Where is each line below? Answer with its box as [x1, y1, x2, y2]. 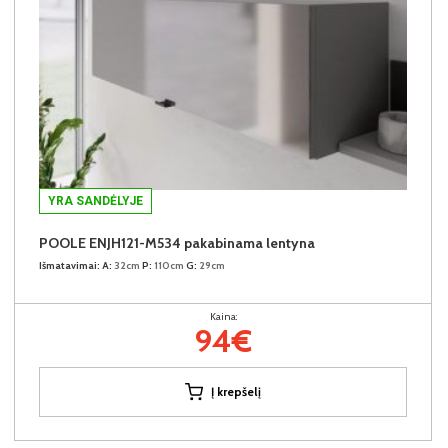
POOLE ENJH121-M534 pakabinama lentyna [39, 233, 315, 252]
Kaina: [209, 309, 237, 323]
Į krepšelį [211, 383, 261, 399]
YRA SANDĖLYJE [48, 193, 143, 208]
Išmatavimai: [39, 258, 100, 272]
